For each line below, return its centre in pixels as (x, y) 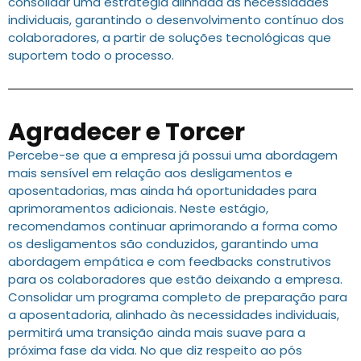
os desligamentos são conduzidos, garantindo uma (163, 244)
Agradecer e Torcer (127, 133)
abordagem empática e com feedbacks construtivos (170, 262)
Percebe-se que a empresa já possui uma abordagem (173, 156)
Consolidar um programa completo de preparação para (178, 297)
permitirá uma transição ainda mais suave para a (157, 333)
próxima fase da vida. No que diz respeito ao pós (155, 351)
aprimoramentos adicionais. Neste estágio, (138, 209)
